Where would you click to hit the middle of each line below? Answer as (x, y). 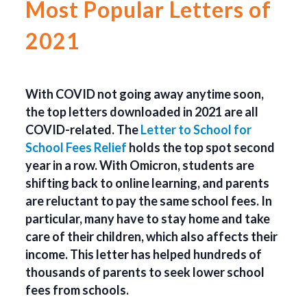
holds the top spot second (201, 147)
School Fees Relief (76, 147)
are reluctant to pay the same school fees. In (149, 200)
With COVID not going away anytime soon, (145, 94)
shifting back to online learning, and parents (148, 183)
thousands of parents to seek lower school (145, 272)
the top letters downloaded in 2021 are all (142, 111)
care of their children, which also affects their (152, 236)
